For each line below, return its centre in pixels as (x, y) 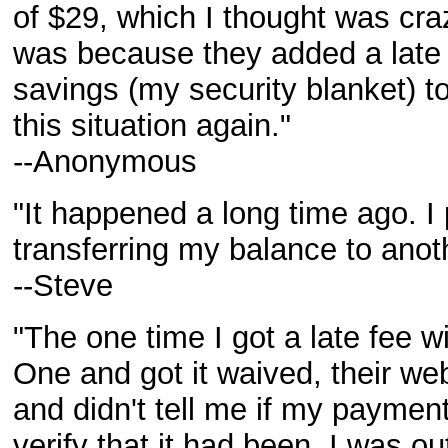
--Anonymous (105, 161)
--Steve (63, 285)
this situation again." (152, 125)
